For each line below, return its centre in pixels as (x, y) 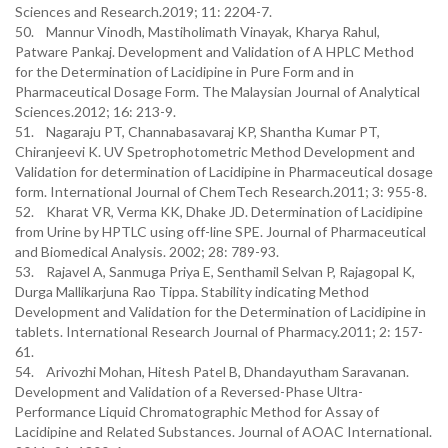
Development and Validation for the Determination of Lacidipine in (220, 311)
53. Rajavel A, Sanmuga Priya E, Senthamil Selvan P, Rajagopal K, (215, 271)
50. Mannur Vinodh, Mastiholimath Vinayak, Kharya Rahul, (197, 31)
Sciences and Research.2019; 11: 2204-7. (143, 11)
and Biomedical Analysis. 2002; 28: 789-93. (147, 251)
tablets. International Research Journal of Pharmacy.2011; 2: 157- (219, 331)
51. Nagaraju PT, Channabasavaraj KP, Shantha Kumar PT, (197, 131)
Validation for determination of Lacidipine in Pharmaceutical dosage (224, 171)
